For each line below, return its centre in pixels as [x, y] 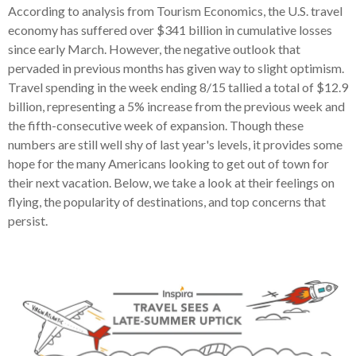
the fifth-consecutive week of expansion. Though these [156, 125]
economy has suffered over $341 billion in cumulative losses [170, 29]
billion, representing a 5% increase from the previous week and [176, 106]
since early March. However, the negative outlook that [154, 48]
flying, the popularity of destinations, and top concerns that [167, 201]
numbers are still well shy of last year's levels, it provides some [175, 144]
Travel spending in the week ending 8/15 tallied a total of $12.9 [178, 87]
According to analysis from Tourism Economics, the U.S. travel [175, 10]
